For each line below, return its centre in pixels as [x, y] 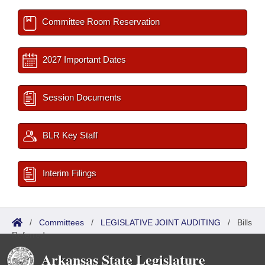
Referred [28, 235]
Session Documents [81, 97]
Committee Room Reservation [100, 22]
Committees [62, 222]
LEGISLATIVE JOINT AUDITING [161, 222]
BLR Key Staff [69, 135]
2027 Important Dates [83, 59]
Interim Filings [68, 173]
